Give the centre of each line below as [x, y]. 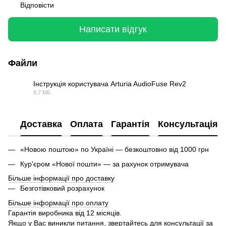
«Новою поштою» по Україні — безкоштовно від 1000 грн [115, 150]
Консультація [188, 124]
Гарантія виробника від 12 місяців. [65, 213]
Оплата [87, 124]
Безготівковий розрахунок [62, 188]
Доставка [41, 124]
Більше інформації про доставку [61, 178]
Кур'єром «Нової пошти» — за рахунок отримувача [104, 164]
